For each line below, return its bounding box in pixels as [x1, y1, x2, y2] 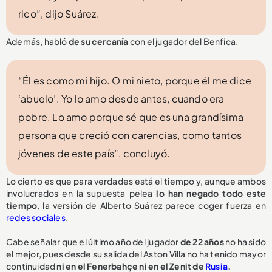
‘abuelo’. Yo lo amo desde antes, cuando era [18, 92, 225, 106]
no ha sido [223, 236, 266, 248]
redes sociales [6, 212, 66, 223]
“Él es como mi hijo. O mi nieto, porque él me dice [18, 74, 252, 87]
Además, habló [6, 36, 67, 47]
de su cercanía [67, 36, 129, 47]
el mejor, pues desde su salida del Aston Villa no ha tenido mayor [6, 248, 266, 260]
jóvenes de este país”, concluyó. [18, 147, 171, 160]
